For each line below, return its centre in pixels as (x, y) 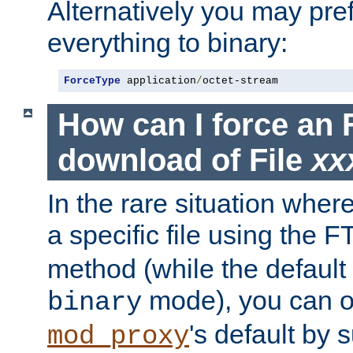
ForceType (92, 80)
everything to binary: (167, 42)
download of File (184, 160)
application (158, 80)
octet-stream (240, 80)
